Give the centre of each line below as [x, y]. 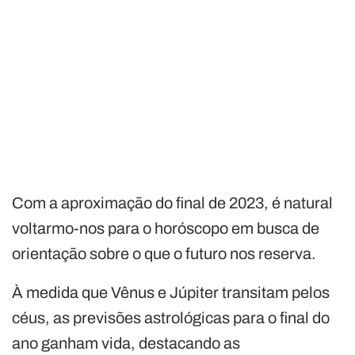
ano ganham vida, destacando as [126, 343]
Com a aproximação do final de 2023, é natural [172, 202]
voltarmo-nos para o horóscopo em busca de [166, 228]
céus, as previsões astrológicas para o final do [171, 317]
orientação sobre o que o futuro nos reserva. [164, 253]
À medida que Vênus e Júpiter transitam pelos [171, 292]
